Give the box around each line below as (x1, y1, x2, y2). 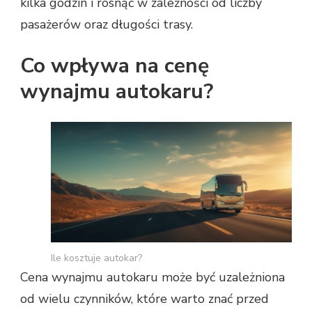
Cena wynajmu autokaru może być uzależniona (20, 269, 285, 286)
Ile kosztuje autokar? (51, 251, 142, 265)
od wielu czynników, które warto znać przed (20, 290, 269, 308)
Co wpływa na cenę (20, 52, 209, 81)
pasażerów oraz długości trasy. (20, 16, 193, 33)
